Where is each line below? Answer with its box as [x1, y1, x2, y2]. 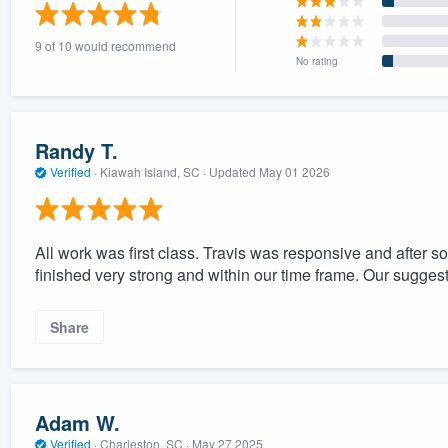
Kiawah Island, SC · [96, 163, 209, 181]
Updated [208, 163, 259, 181]
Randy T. [34, 136, 118, 166]
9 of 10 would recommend [34, 36, 176, 54]
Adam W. [34, 408, 120, 438]
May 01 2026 [258, 163, 330, 181]
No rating [295, 53, 338, 68]
